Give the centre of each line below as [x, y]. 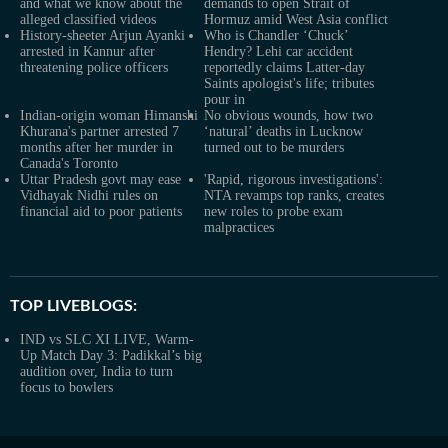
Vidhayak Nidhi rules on [89, 195]
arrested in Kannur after [87, 51]
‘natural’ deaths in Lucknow [283, 131]
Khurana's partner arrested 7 [99, 131]
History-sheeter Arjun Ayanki [102, 35]
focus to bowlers [66, 387]
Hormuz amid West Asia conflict [296, 19]
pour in [224, 99]
